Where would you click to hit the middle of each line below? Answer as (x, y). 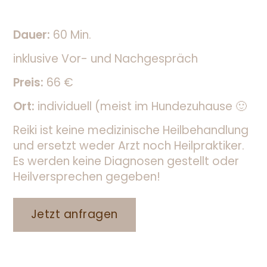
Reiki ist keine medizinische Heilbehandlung (131, 131)
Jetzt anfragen (74, 215)
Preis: (30, 83)
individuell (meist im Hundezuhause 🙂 (142, 107)
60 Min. (72, 35)
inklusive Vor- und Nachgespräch (105, 59)
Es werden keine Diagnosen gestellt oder (126, 162)
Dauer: (33, 35)
